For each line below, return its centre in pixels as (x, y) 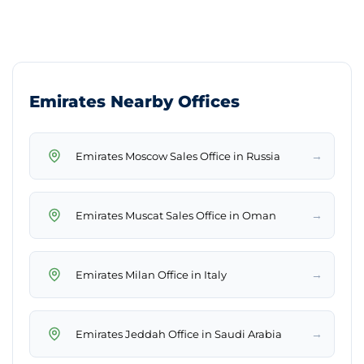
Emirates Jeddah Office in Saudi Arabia (179, 334)
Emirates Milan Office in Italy (151, 274)
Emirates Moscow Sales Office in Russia (178, 156)
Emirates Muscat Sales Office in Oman (176, 215)
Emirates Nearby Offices (134, 102)
